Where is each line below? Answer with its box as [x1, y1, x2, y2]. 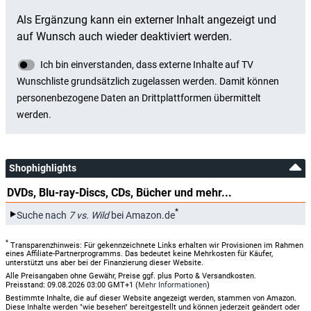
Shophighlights [9, 162, 76, 174]
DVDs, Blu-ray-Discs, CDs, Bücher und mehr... [7, 185, 232, 199]
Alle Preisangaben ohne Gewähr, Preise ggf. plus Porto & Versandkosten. [6, 271, 256, 281]
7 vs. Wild [69, 209, 109, 221]
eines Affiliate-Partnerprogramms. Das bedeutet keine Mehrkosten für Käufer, [6, 249, 273, 259]
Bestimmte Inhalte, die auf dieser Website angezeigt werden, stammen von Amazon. [6, 294, 296, 303]
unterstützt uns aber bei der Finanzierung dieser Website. [6, 258, 203, 268]
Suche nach [17, 209, 69, 221]
